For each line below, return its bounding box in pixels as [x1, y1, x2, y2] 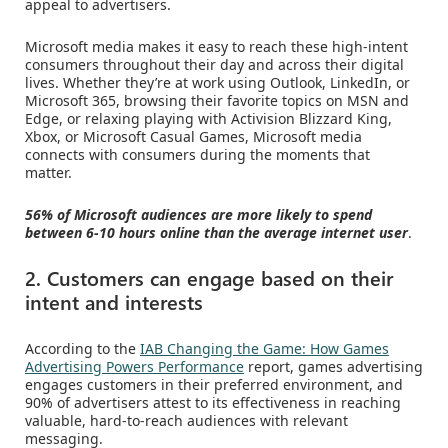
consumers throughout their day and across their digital [25, 55, 404, 75]
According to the [25, 339, 140, 359]
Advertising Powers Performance [25, 357, 244, 377]
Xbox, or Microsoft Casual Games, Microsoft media [25, 127, 362, 147]
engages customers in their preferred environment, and [25, 375, 403, 395]
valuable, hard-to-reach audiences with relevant [25, 411, 348, 431]
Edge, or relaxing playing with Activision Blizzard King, [25, 109, 392, 129]
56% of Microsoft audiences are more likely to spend [25, 205, 372, 225]
